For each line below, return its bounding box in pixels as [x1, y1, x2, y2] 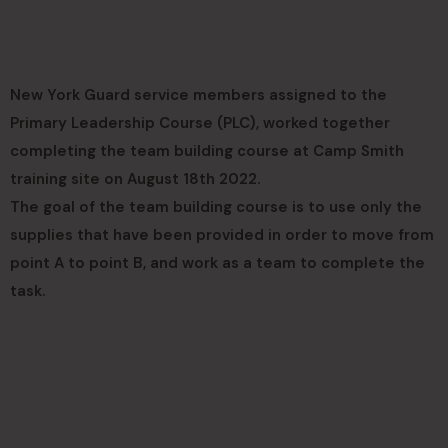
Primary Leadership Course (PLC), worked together [10, 113, 390, 133]
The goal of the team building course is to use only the [10, 197, 422, 217]
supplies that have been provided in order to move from [10, 225, 434, 245]
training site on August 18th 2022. [10, 169, 260, 189]
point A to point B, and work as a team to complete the [10, 253, 425, 273]
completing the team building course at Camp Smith [10, 141, 404, 161]
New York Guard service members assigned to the [10, 85, 387, 105]
